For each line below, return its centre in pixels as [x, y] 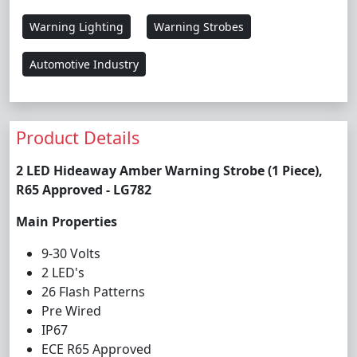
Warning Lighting [76, 27]
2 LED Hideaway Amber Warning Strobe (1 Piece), [169, 171]
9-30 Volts [71, 253]
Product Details [78, 137]
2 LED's [63, 273]
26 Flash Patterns [93, 292]
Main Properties [67, 222]
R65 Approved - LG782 [84, 190]
